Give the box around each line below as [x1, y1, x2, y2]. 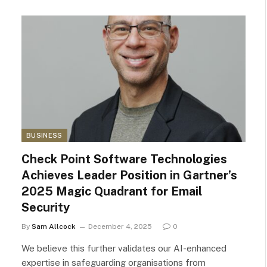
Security [21, 200, 70, 215]
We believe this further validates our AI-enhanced [21, 243, 226, 253]
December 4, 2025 [88, 222, 152, 231]
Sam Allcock [32, 222, 76, 231]
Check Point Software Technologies [21, 151, 227, 166]
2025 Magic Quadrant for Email [21, 184, 202, 198]
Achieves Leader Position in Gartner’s [21, 167, 237, 182]
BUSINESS [26, 131, 63, 139]
